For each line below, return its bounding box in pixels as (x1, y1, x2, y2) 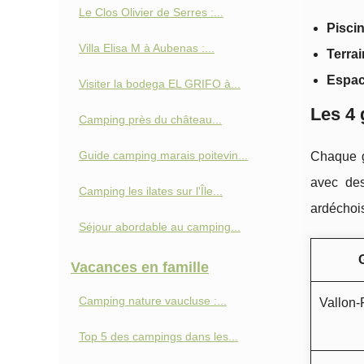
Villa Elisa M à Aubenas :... (79, 41, 214, 54)
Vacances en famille (71, 259, 209, 275)
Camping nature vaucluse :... (79, 294, 227, 307)
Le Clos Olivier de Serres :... (79, 6, 223, 19)
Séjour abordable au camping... (79, 220, 240, 233)
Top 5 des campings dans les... (79, 330, 238, 343)
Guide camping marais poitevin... (79, 149, 248, 162)
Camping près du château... (79, 113, 222, 126)
